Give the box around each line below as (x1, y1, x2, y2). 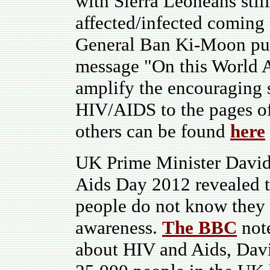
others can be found (75, 121, 230, 142)
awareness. (75, 217, 162, 238)
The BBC (162, 217, 237, 238)
